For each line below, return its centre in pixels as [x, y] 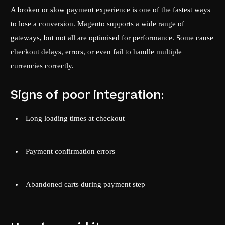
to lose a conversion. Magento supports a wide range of [98, 24]
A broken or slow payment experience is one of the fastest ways [111, 10]
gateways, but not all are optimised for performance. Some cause [112, 38]
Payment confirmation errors [71, 151]
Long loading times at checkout [75, 118]
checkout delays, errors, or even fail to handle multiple [96, 52]
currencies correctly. [42, 66]
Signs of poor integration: [87, 96]
